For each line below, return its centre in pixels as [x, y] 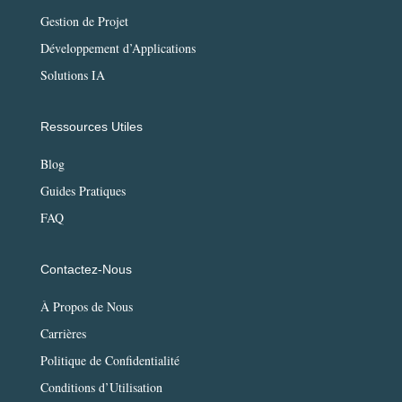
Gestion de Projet [84, 22]
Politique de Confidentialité [109, 361]
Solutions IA [72, 75]
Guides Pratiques [83, 191]
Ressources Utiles [91, 127]
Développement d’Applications [118, 48]
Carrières [63, 334]
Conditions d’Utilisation [101, 388]
